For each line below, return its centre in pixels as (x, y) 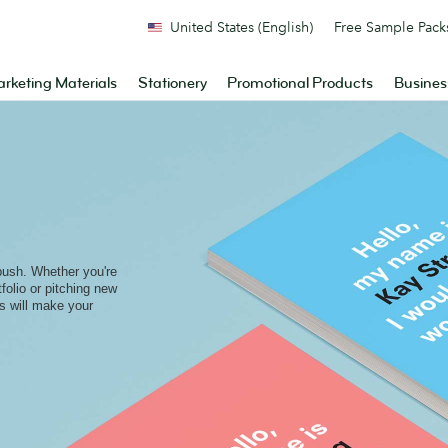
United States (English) (241, 27)
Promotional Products (300, 83)
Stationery (172, 83)
